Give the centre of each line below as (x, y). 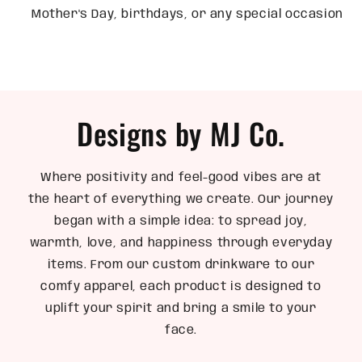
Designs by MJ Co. (181, 133)
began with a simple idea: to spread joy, (181, 221)
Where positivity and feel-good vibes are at (181, 177)
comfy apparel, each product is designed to (181, 286)
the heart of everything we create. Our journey (181, 199)
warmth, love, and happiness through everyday (181, 243)
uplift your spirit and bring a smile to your (181, 308)
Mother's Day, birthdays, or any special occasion (187, 14)
